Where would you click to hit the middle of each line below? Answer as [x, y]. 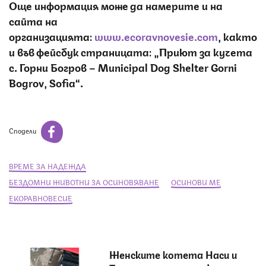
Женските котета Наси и [173, 254]
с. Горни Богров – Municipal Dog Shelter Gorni [123, 66]
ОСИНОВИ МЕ [196, 182]
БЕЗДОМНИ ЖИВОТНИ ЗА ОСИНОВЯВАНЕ [84, 182]
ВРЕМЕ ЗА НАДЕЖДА [47, 166]
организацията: [52, 35]
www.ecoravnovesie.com [156, 35]
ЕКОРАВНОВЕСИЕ [41, 198]
